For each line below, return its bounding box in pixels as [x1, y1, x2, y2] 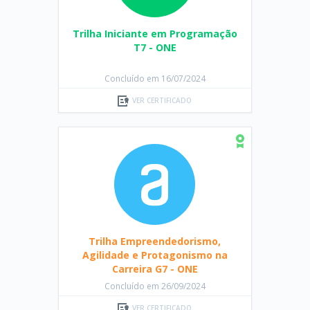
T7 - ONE [133, 41, 176, 54]
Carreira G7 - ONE [111, 262, 198, 275]
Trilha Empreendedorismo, [89, 235, 221, 248]
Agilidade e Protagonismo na [82, 248, 228, 262]
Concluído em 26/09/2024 [104, 280, 206, 292]
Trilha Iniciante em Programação [72, 27, 237, 40]
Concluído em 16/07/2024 [104, 73, 206, 84]
